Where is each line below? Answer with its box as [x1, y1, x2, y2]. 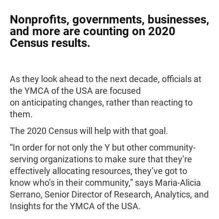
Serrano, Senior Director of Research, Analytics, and [10, 189, 209, 199]
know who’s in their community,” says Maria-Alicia [10, 177, 201, 188]
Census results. [10, 36, 90, 50]
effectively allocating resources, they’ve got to [10, 166, 187, 176]
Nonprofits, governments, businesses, [10, 13, 209, 26]
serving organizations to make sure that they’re [10, 154, 192, 164]
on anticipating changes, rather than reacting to [10, 97, 193, 108]
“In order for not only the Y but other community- [10, 142, 196, 153]
